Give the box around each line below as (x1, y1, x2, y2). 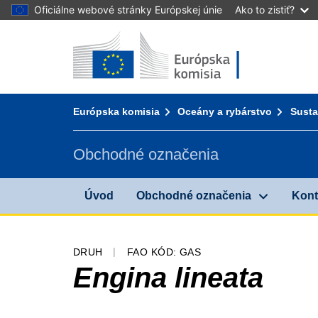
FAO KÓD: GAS (126, 246, 202, 258)
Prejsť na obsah (32, 32, 113, 45)
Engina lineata (73, 261, 263, 293)
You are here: (72, 93, 140, 105)
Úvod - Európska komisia (72, 31, 199, 43)
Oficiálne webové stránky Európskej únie (34, 4, 222, 16)
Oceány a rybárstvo (177, 106, 273, 117)
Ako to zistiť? (235, 4, 295, 16)
